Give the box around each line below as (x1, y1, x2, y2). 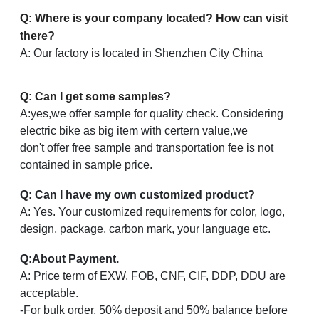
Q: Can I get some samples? (20, 90, 174, 103)
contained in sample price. (20, 159, 152, 172)
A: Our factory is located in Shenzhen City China (20, 47, 263, 60)
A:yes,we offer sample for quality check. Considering (20, 108, 283, 120)
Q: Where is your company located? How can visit (20, 12, 288, 25)
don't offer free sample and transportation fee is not (20, 142, 273, 155)
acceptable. (20, 287, 78, 300)
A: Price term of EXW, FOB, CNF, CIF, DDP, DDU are (20, 270, 286, 283)
